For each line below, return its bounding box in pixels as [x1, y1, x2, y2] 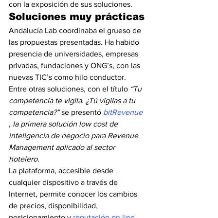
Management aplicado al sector [9, 143, 117, 151]
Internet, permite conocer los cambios [9, 190, 139, 198]
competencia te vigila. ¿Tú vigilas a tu [9, 96, 137, 105]
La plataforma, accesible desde [9, 166, 115, 175]
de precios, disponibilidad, [9, 201, 100, 210]
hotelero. [9, 155, 39, 163]
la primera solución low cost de [13, 120, 120, 128]
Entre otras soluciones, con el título [9, 85, 128, 93]
